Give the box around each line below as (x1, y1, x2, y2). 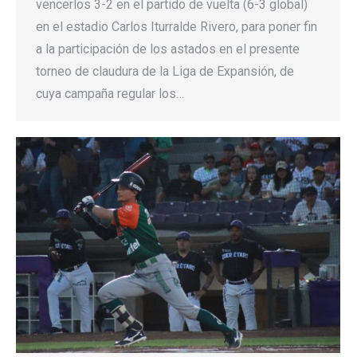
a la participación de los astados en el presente (36, 41, 300, 57)
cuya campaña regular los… (36, 85, 184, 101)
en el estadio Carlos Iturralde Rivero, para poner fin (36, 18, 317, 34)
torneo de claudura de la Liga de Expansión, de (36, 63, 294, 79)
